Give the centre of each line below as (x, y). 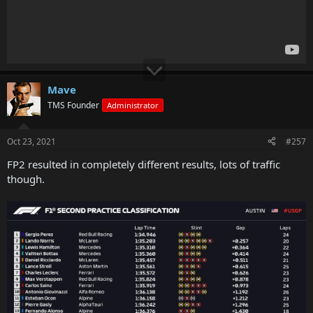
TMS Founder (73, 105)
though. (26, 179)
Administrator (133, 105)
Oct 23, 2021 (31, 141)
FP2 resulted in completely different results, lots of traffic (144, 164)
